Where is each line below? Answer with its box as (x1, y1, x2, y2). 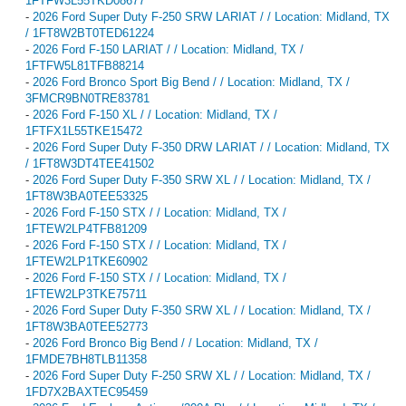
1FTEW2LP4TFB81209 (25, 221, 147, 236)
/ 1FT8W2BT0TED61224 (25, 25, 154, 40)
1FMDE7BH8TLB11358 (25, 352, 147, 366)
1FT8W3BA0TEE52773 (25, 319, 148, 333)
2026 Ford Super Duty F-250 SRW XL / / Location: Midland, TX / (33, 368, 371, 382)
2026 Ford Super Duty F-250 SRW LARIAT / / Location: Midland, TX (33, 9, 390, 24)
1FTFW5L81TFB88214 (25, 58, 144, 72)
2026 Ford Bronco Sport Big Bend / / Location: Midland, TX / (33, 74, 350, 89)
